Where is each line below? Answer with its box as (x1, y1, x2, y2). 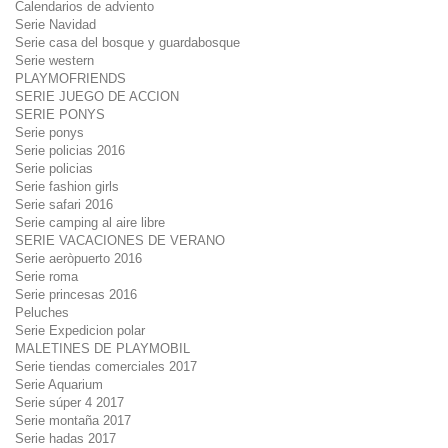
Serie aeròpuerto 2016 (15, 251, 142, 266)
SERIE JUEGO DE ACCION (15, 89, 179, 104)
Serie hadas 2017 (15, 431, 116, 446)
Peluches (15, 305, 69, 320)
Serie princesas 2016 (15, 287, 137, 302)
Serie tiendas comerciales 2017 (15, 359, 197, 374)
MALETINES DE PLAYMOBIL (15, 341, 190, 356)
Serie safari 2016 (15, 197, 113, 212)
